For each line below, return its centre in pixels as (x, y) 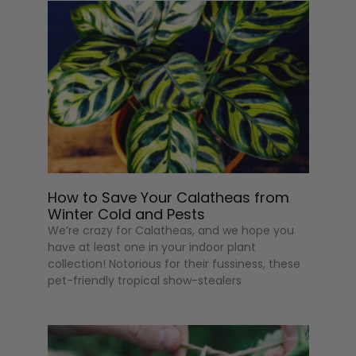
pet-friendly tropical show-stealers (145, 280)
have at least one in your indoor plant (152, 247)
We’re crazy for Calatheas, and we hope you (171, 230)
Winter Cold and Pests (127, 214)
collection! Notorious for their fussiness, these (174, 263)
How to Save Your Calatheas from (169, 197)
